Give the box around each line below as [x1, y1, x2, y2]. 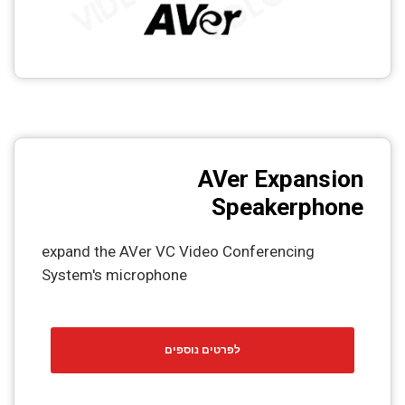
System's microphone [42, 266, 187, 285]
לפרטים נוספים [165, 343, 240, 356]
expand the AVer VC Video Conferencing [42, 242, 315, 261]
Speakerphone [212, 193, 363, 221]
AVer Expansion [198, 165, 363, 193]
